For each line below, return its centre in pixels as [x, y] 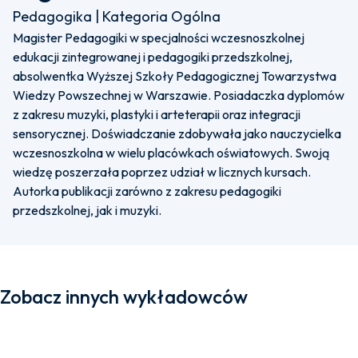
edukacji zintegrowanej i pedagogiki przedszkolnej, [153, 57]
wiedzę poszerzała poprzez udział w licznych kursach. [162, 172]
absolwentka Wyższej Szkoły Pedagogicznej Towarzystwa [175, 76]
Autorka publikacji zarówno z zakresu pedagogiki [147, 191]
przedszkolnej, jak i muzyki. [87, 210]
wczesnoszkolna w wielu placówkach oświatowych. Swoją [171, 153]
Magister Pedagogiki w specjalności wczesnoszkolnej [159, 38]
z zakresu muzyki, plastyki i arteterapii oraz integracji [157, 114]
